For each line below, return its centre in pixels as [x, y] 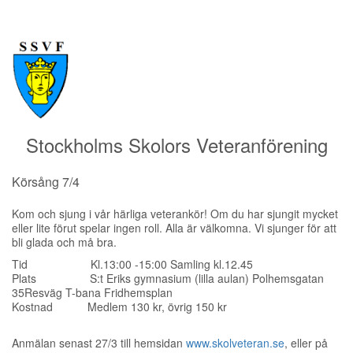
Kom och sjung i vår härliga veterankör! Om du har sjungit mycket [175, 214]
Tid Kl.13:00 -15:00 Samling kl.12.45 [132, 264]
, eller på [306, 343]
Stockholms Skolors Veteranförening [176, 145]
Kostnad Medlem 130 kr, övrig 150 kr [119, 307]
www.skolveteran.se [235, 343]
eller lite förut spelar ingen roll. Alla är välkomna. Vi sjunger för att [174, 228]
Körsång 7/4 [46, 182]
